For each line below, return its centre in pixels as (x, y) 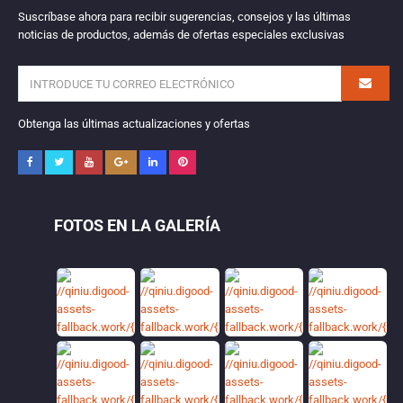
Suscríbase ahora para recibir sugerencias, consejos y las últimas (184, 17)
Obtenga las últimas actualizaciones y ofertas (134, 124)
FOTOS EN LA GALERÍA (137, 225)
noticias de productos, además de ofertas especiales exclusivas (181, 35)
